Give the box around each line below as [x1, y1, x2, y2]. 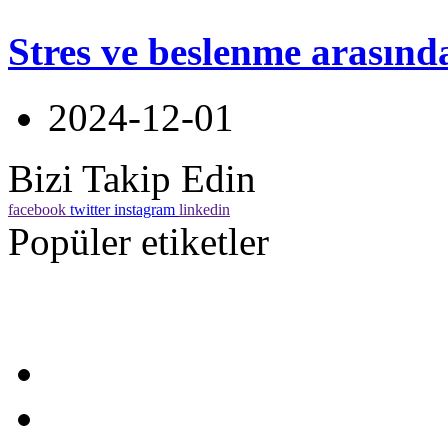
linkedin [179, 200, 230, 218]
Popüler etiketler [8, 219, 269, 263]
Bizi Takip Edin [8, 156, 256, 200]
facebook [8, 200, 66, 218]
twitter [70, 200, 110, 218]
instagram [114, 200, 175, 218]
